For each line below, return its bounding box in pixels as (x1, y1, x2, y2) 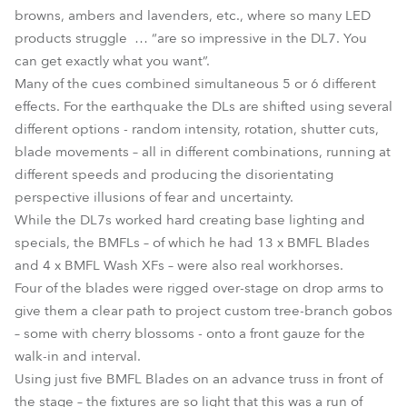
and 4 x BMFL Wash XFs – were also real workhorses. (15, 256, 343, 274)
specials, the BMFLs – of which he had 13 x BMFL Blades (15, 233, 370, 252)
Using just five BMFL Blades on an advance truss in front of (15, 370, 382, 388)
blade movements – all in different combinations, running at (15, 143, 391, 161)
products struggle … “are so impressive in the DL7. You (15, 29, 367, 47)
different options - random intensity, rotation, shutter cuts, (15, 120, 379, 138)
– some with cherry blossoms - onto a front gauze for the (15, 324, 365, 342)
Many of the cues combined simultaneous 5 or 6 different (15, 74, 376, 93)
